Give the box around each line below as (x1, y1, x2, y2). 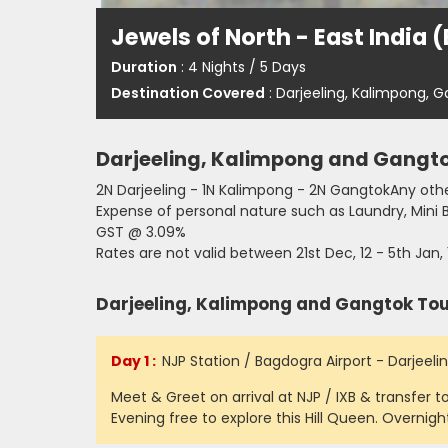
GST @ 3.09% (96, 222, 186, 242)
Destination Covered (111, 83, 265, 103)
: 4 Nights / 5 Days (177, 57, 306, 77)
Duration (111, 57, 177, 77)
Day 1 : (111, 351, 156, 371)
